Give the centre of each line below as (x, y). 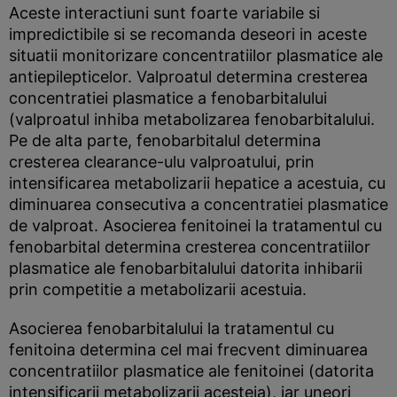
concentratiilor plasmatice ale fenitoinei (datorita (191, 371)
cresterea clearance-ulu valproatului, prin (162, 162)
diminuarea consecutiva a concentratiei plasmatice (198, 204)
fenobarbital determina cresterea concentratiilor (190, 247)
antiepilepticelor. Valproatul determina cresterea (188, 77)
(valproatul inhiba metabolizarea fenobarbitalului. (192, 119)
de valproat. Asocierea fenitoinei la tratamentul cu (195, 226)
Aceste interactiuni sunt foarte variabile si (164, 13)
